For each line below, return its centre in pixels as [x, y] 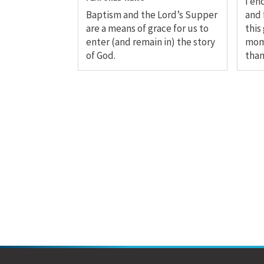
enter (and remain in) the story [151, 42]
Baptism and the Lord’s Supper [152, 15]
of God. [101, 56]
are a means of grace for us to [147, 29]
